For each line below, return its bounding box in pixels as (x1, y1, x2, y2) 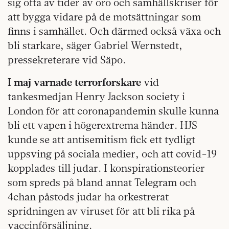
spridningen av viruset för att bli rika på (8, 204, 195, 217)
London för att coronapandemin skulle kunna (8, 104, 219, 117)
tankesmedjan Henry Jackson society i (8, 89, 185, 103)
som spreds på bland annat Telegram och (8, 175, 196, 189)
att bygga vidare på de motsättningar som (8, 10, 201, 23)
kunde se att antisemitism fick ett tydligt (8, 132, 195, 146)
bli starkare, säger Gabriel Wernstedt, (8, 38, 182, 52)
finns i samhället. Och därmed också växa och (8, 24, 221, 37)
